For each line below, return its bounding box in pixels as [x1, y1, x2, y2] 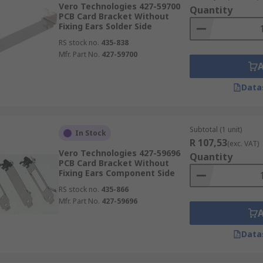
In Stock [75, 128, 106, 138]
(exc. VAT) [227, 139, 259, 149]
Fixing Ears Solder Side [58, 21, 152, 32]
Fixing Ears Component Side [58, 167, 175, 178]
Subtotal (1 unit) [189, 124, 242, 134]
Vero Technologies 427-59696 [58, 147, 180, 159]
